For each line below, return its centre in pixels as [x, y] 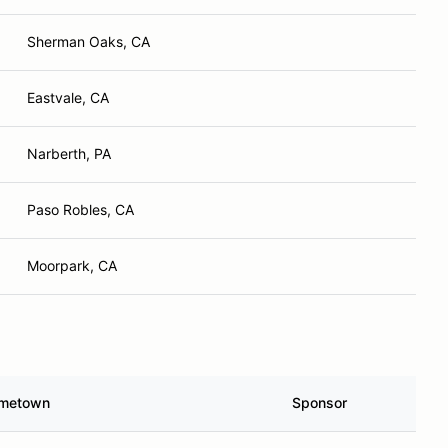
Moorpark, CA [72, 265]
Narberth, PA [69, 153]
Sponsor [319, 402]
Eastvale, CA [68, 97]
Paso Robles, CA [80, 209]
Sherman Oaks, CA [88, 41]
